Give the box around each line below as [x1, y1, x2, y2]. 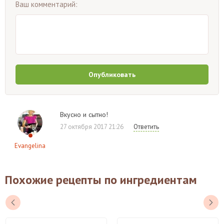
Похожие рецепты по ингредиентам [5, 171, 197, 187]
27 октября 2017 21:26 [60, 122, 123, 131]
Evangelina [14, 141, 45, 150]
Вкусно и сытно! [60, 109, 108, 119]
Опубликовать [88, 69, 135, 79]
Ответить [133, 122, 159, 131]
